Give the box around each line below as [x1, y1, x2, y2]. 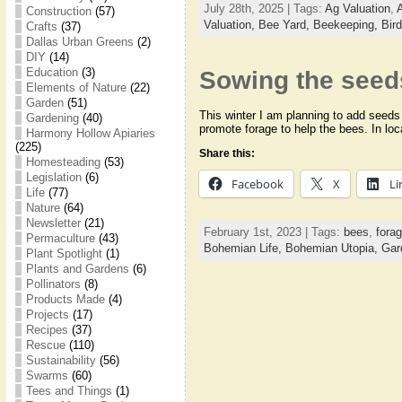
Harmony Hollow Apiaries [25, 127, 155, 140]
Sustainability [25, 354, 96, 367]
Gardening [25, 111, 79, 125]
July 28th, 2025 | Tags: [203, 2, 325, 16]
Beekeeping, [312, 18, 381, 32]
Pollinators [25, 277, 81, 291]
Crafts [25, 20, 57, 33]
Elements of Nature [25, 81, 127, 94]
